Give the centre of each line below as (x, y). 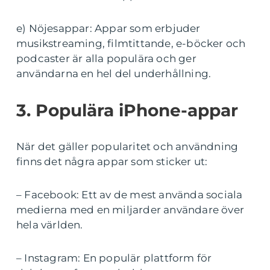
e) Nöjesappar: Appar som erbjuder (108, 28)
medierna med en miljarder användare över (130, 209)
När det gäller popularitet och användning (127, 146)
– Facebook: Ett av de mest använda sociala (130, 194)
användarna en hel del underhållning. (114, 73)
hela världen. (50, 224)
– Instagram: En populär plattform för (114, 258)
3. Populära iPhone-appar (127, 110)
